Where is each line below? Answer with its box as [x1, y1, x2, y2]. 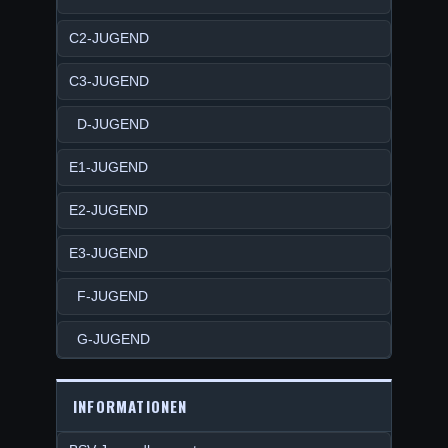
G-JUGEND [69, 331, 150, 347]
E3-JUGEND [69, 245, 148, 261]
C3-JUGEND [69, 73, 149, 89]
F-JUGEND [69, 288, 148, 304]
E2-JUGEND [69, 202, 148, 218]
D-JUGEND [69, 116, 149, 132]
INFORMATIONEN [73, 395, 188, 417]
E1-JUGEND [69, 159, 148, 175]
